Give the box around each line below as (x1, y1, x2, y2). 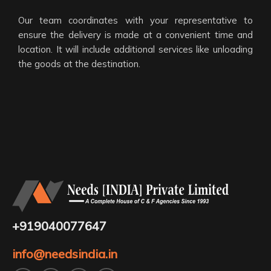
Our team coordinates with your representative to (18, 15, 253, 27)
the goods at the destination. (18, 58, 140, 70)
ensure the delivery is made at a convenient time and (18, 29, 253, 41)
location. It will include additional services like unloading (18, 44, 253, 56)
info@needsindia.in (12, 246, 117, 261)
